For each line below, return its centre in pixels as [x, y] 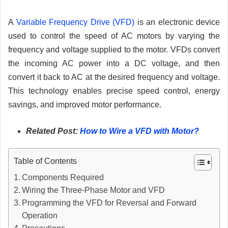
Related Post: [53, 131]
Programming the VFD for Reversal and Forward [109, 203]
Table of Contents [45, 161]
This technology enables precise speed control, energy [114, 91]
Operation [40, 216]
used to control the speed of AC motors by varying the [114, 36]
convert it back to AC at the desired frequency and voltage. [114, 77]
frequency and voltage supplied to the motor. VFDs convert [114, 50]
